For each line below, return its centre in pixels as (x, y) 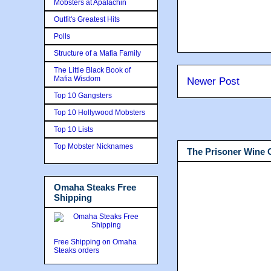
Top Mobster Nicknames (93, 146)
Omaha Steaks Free (95, 187)
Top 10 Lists (73, 129)
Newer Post (213, 81)
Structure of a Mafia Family (97, 53)
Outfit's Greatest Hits (87, 19)
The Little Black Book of (92, 70)
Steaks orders (77, 250)
